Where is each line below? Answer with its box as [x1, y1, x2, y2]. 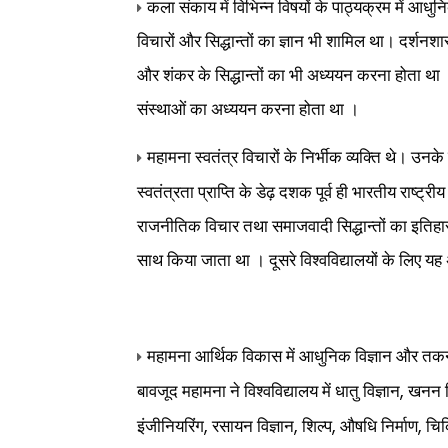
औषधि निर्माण [340, 417, 418, 436]
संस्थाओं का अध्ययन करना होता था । [137, 100, 359, 119]
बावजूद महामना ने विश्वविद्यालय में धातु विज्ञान [137, 382, 400, 401]
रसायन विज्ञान [212, 417, 294, 436]
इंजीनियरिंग [137, 417, 204, 436]
